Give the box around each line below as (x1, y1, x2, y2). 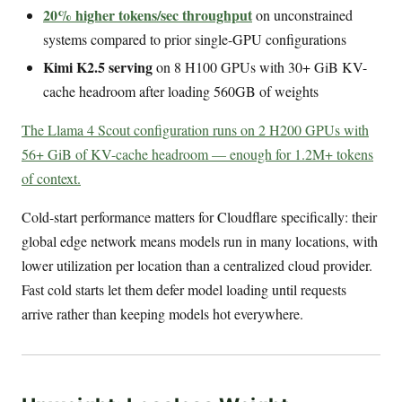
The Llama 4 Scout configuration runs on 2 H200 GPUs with (22, 120, 369, 140)
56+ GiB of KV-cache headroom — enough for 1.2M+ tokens (22, 144, 373, 164)
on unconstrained (252, 4, 353, 24)
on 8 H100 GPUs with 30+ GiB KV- (153, 57, 367, 77)
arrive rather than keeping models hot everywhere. (22, 304, 303, 324)
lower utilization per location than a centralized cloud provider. (22, 256, 372, 275)
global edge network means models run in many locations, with (22, 232, 378, 251)
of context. (22, 169, 81, 188)
